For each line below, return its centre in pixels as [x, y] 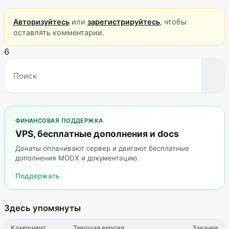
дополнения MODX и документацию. [77, 158]
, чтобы [173, 21]
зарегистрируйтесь [123, 21]
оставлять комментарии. [59, 32]
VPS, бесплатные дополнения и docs [97, 134]
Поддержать [37, 176]
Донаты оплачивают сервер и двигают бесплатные [102, 148]
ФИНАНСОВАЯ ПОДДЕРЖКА [59, 120]
